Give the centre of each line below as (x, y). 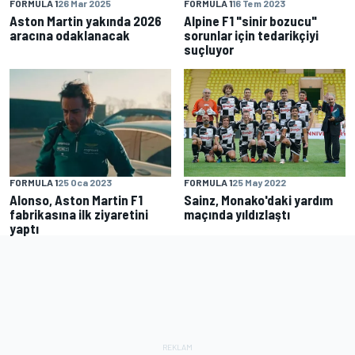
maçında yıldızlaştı (237, 214)
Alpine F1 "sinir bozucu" (250, 20)
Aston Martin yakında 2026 (86, 20)
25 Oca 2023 (85, 182)
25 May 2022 (259, 182)
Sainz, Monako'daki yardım (258, 199)
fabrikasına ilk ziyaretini (79, 214)
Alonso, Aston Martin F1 (76, 199)
